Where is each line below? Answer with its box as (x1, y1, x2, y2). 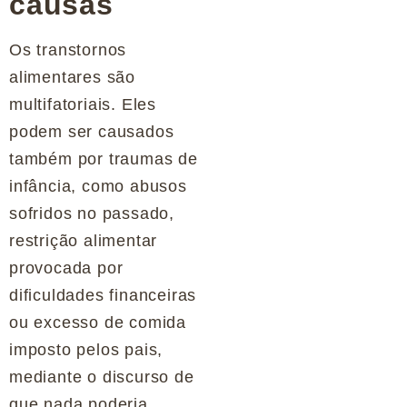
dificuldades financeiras (9, 286, 197, 304)
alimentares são (9, 68, 136, 86)
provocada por (9, 259, 124, 277)
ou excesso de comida (9, 313, 187, 332)
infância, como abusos (9, 177, 187, 195)
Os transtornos (9, 41, 127, 59)
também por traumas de (9, 150, 198, 168)
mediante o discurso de (9, 368, 194, 386)
